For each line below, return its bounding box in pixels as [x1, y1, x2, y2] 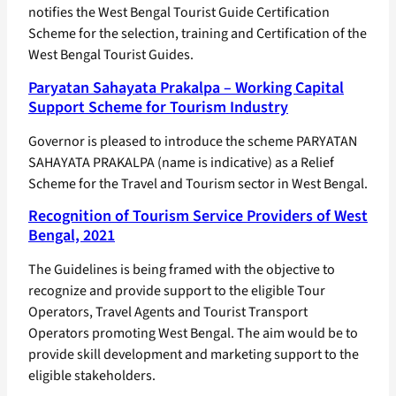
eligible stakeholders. [28, 366, 156, 386]
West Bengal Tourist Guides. [28, 44, 194, 65]
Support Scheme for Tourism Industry [28, 95, 288, 118]
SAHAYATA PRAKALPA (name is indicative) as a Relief [28, 152, 334, 172]
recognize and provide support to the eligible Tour [28, 281, 325, 301]
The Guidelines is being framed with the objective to [28, 260, 335, 280]
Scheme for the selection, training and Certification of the [28, 23, 367, 43]
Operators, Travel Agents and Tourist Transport [28, 302, 308, 323]
